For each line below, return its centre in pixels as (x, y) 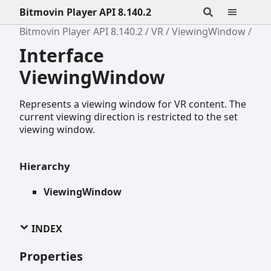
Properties (51, 256)
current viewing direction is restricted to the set (129, 116)
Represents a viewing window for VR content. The (133, 104)
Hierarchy (45, 166)
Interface (62, 55)
